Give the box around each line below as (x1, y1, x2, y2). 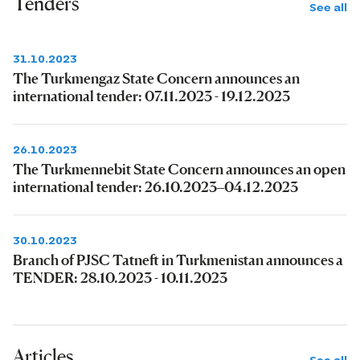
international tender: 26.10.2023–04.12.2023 (13, 177, 298, 195)
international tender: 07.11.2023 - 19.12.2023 (13, 86, 290, 104)
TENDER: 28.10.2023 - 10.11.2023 (13, 268, 227, 286)
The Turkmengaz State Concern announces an (13, 68, 300, 87)
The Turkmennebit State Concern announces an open (13, 159, 346, 178)
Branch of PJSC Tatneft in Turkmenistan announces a (13, 250, 343, 268)
